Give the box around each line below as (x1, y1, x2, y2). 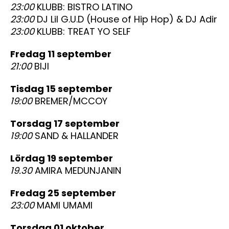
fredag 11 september (15, 48, 111, 60)
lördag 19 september (15, 152, 113, 165)
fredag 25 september (15, 187, 116, 199)
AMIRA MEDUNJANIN (32, 164, 121, 177)
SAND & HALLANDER (32, 129, 119, 142)
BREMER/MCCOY (32, 95, 107, 107)
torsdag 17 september (16, 117, 120, 130)
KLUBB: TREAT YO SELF (34, 25, 131, 38)
